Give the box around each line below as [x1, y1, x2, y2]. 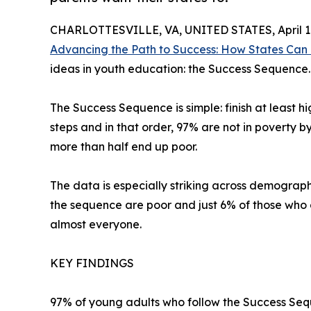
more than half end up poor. [50, 140, 197, 154]
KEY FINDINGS [50, 256, 134, 271]
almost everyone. [50, 217, 142, 232]
